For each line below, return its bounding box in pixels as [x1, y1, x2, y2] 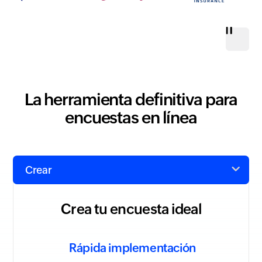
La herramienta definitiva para [24, 90, 238, 109]
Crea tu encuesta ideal [61, 201, 201, 218]
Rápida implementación [69, 241, 196, 255]
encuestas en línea [65, 108, 197, 127]
